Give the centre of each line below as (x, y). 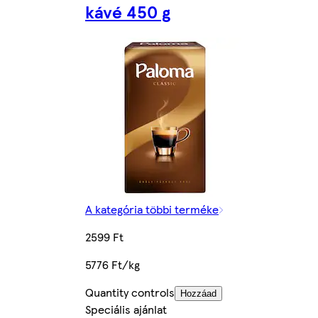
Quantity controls (130, 292)
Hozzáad (198, 294)
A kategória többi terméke (152, 209)
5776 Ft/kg (113, 265)
